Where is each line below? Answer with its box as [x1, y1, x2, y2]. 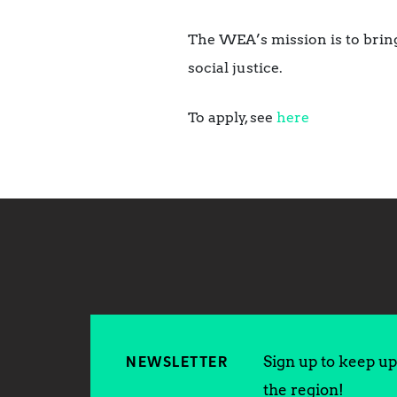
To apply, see [188, 108, 276, 126]
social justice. [188, 58, 283, 76]
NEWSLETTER [126, 354, 228, 370]
